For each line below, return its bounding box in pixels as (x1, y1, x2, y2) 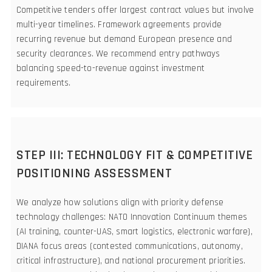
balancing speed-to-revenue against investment (16, 63, 205, 75)
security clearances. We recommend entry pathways (16, 48, 220, 60)
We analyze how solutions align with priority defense (16, 197, 224, 209)
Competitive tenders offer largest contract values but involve (16, 4, 254, 16)
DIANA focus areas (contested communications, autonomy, (16, 240, 243, 253)
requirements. (16, 77, 71, 89)
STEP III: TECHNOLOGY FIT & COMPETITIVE (16, 147, 253, 165)
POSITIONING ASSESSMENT (16, 165, 172, 183)
